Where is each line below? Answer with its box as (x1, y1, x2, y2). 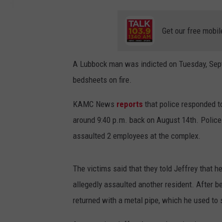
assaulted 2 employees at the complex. (73, 131, 201, 141)
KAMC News (73, 99, 116, 110)
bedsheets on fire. (73, 75, 132, 85)
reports (116, 99, 145, 110)
